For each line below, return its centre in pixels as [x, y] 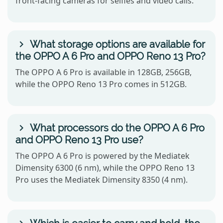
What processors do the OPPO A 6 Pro [116, 128]
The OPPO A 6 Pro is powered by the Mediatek [103, 156]
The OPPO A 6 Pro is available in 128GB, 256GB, [104, 72]
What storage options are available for [116, 45]
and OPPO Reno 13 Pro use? [79, 140]
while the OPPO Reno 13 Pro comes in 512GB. [101, 84]
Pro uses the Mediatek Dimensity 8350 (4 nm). [102, 180]
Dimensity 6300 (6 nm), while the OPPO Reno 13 [105, 168]
